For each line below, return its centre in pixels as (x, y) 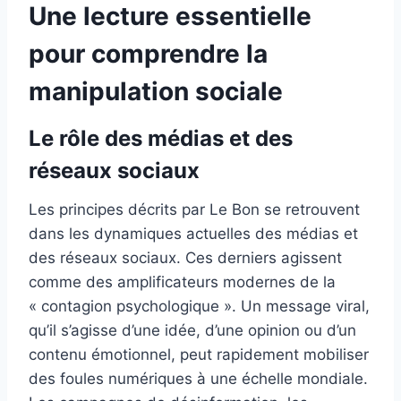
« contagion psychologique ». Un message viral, (199, 307)
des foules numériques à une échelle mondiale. (198, 379)
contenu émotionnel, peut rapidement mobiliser (199, 355)
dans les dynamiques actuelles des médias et (193, 234)
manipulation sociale (156, 92)
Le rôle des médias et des (161, 139)
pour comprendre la (148, 54)
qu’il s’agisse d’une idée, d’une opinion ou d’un (192, 331)
